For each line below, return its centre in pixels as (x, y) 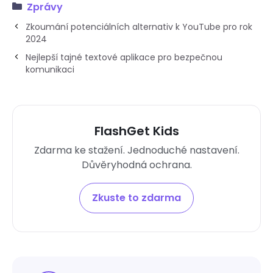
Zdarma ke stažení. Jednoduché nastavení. (136, 150)
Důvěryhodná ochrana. (136, 165)
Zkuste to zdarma (136, 197)
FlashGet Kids (136, 131)
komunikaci (50, 69)
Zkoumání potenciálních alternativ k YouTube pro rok (139, 27)
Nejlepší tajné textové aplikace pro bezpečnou (124, 57)
